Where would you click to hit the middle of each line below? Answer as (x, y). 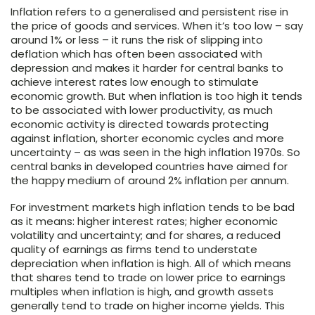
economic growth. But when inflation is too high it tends (156, 96)
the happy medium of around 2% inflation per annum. (150, 181)
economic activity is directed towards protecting (140, 124)
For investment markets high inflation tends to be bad (153, 207)
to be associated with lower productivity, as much (142, 110)
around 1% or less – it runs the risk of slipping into (137, 40)
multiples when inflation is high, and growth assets (142, 292)
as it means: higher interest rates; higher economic (144, 221)
